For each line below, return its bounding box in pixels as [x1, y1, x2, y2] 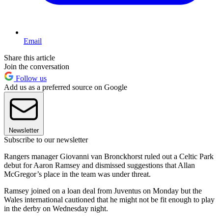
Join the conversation [4, 62, 69, 71]
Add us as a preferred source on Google [4, 83, 127, 92]
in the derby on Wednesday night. [4, 204, 108, 213]
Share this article [4, 54, 55, 62]
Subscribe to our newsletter [4, 136, 88, 144]
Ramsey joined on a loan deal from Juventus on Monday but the [4, 187, 202, 195]
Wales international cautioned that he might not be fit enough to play [4, 195, 215, 204]
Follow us [14, 74, 47, 83]
